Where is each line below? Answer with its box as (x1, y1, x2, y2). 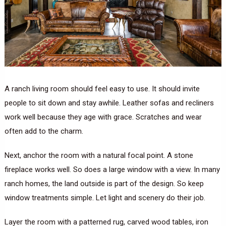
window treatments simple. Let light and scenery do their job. (4, 193, 205, 203)
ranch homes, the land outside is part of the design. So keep (4, 179, 204, 189)
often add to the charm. (4, 127, 83, 136)
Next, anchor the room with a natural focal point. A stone (4, 151, 193, 160)
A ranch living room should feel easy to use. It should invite (4, 84, 200, 94)
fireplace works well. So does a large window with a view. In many (4, 165, 220, 175)
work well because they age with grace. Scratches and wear (4, 112, 202, 122)
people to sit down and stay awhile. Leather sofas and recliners (4, 98, 214, 108)
